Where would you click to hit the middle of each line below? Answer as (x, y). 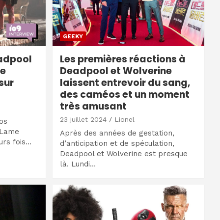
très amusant (93, 106)
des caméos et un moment (124, 94)
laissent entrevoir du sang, (125, 82)
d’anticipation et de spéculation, (117, 143)
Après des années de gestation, (117, 133)
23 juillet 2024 (83, 119)
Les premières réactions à (123, 59)
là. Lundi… (78, 164)
